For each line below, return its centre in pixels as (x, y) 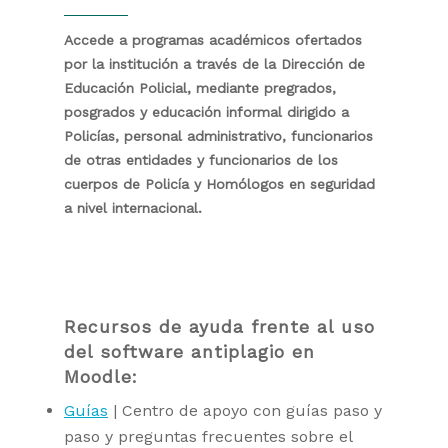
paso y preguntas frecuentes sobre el (208, 436)
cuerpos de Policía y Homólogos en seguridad (219, 183)
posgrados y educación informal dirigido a (206, 111)
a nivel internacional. (133, 207)
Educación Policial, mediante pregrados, (200, 87)
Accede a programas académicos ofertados (213, 39)
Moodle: (101, 376)
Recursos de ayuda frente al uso (219, 326)
